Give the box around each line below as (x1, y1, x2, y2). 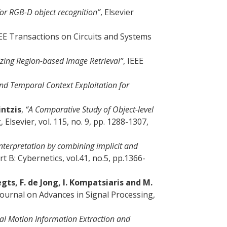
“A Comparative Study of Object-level (23, 104, 154, 115)
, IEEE (123, 55, 143, 66)
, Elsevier (100, 7, 134, 18)
